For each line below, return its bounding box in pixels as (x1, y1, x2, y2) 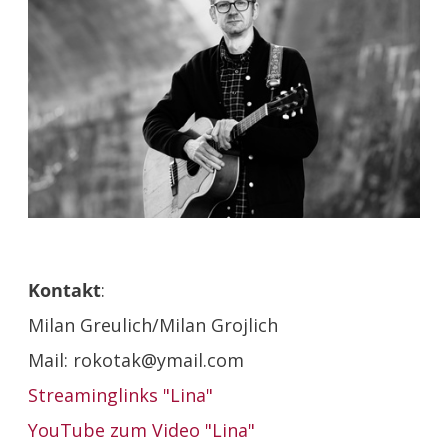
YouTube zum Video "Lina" (28, 417, 261, 442)
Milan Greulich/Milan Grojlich (28, 312, 279, 337)
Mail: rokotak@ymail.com (28, 347, 245, 372)
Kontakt (28, 277, 102, 302)
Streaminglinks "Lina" (28, 382, 219, 407)
